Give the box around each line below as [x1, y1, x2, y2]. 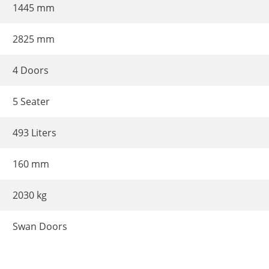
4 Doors [13, 63, 49, 77]
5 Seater [13, 94, 50, 108]
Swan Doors [13, 219, 67, 233]
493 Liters [13, 125, 56, 139]
